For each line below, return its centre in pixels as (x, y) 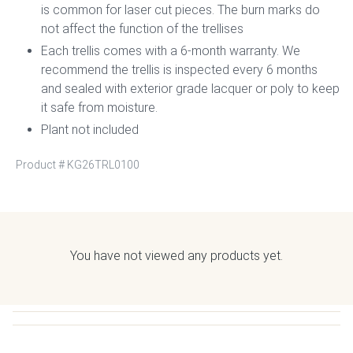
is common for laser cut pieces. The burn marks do (180, 10)
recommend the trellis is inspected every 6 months (179, 70)
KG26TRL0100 (103, 165)
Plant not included (90, 130)
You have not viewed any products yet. (176, 256)
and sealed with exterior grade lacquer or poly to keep (190, 89)
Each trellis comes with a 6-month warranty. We (171, 51)
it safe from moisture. (99, 108)
